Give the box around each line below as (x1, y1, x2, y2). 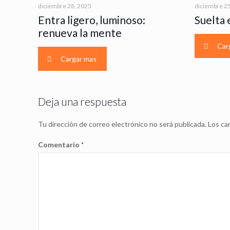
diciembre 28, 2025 (38, 2, 92, 10)
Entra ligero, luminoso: (38, 13, 146, 26)
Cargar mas (60, 54, 97, 63)
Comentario (38, 140, 82, 149)
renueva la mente (38, 26, 122, 39)
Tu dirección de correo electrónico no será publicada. (38, 120, 207, 128)
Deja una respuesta (38, 95, 127, 108)
